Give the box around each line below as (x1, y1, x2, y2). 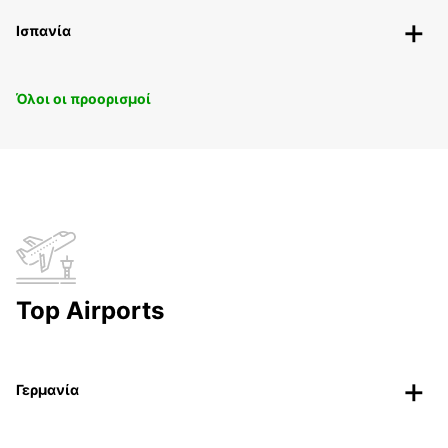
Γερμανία (16, 380, 79, 398)
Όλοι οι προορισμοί (16, 89, 151, 107)
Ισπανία (16, 21, 71, 39)
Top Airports (16, 295, 164, 325)
